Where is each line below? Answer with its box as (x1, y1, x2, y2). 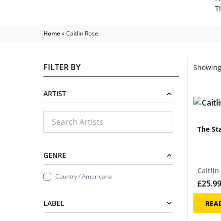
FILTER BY (43, 61, 80, 73)
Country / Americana (55, 172, 112, 181)
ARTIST (43, 89, 66, 98)
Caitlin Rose (66, 29, 98, 37)
